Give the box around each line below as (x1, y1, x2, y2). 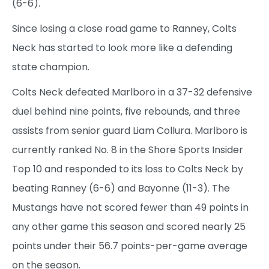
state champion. (12, 59, 89, 74)
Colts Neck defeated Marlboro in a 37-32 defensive (12, 85, 252, 99)
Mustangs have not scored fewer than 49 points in (12, 200, 249, 214)
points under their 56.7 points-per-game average (12, 238, 247, 253)
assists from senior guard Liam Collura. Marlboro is (12, 123, 247, 138)
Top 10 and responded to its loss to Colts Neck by (12, 162, 243, 176)
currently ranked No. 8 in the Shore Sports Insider (12, 142, 243, 157)
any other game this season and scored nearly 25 (12, 219, 246, 234)
